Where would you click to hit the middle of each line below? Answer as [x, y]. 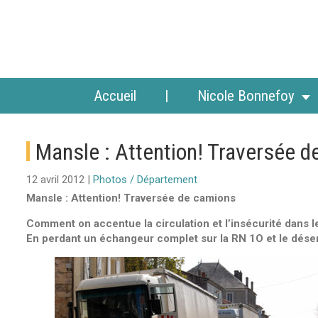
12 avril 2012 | [60, 180]
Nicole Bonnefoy [246, 96]
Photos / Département [145, 180]
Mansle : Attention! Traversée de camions [131, 198]
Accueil [115, 96]
